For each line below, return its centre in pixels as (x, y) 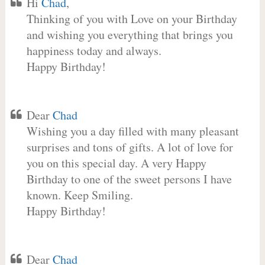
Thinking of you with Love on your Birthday (132, 19)
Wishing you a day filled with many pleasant (132, 131)
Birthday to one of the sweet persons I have (129, 179)
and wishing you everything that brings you (130, 35)
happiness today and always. (94, 51)
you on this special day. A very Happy (116, 163)
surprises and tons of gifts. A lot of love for (130, 147)
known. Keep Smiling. (80, 195)
